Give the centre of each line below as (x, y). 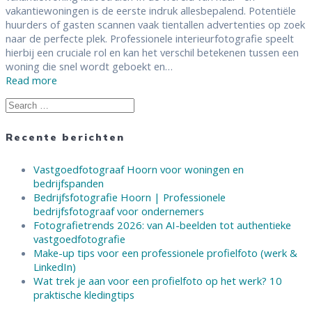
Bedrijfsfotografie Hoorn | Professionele (130, 197)
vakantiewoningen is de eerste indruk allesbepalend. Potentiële (151, 11)
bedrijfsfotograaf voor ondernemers (119, 211)
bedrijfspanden (69, 183)
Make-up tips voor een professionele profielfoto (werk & (165, 252)
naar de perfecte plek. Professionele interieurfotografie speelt (150, 39)
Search (21, 104)
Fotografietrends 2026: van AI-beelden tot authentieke (162, 225)
